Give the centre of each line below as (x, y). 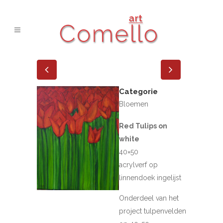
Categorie (138, 92)
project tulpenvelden (153, 211)
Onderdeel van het (149, 198)
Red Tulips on (143, 126)
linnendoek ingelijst (150, 178)
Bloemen (134, 104)
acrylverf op (138, 165)
